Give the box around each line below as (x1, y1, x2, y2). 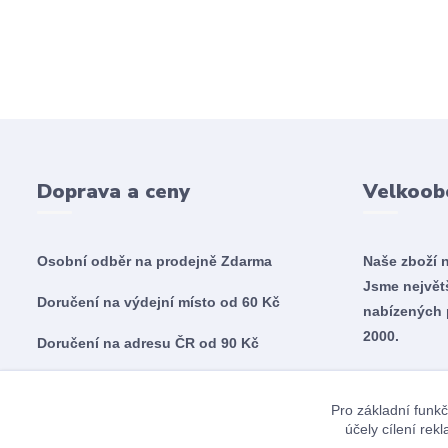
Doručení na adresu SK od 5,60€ (37, 376, 256, 392)
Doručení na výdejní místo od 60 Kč (37, 294, 280, 310)
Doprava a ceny (37, 178, 190, 205)
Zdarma (221, 253, 272, 269)
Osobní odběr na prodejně (37, 253, 221, 269)
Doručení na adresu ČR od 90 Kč (37, 335, 259, 351)
